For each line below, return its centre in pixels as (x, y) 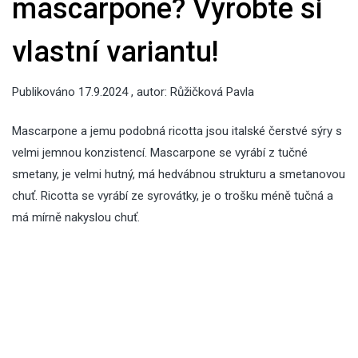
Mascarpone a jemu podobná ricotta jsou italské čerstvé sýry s (177, 131)
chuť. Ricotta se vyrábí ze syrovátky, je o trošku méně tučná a (173, 196)
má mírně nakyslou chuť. (76, 217)
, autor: (149, 91)
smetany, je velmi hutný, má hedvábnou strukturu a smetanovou (179, 174)
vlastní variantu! (115, 52)
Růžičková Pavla (212, 91)
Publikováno (45, 91)
